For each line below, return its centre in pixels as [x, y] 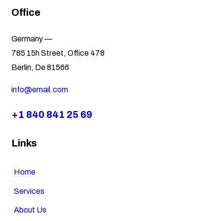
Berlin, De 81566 [40, 68]
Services [29, 191]
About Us [30, 210]
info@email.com [40, 90]
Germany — [32, 39]
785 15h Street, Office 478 [58, 53]
